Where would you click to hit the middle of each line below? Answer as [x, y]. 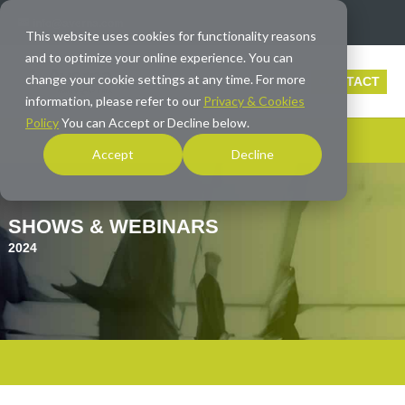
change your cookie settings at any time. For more [165, 79]
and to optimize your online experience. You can [159, 57]
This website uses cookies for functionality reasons [171, 36]
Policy [42, 122]
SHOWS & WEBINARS [113, 226]
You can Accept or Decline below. [154, 122]
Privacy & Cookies [254, 101]
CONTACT [349, 81]
